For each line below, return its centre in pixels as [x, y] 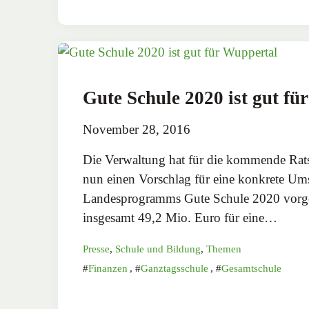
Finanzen [108, 268]
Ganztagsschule [175, 268]
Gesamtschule [251, 268]
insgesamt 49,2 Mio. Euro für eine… [180, 217]
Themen [224, 249]
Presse [96, 249]
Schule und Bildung [158, 249]
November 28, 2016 [137, 129]
